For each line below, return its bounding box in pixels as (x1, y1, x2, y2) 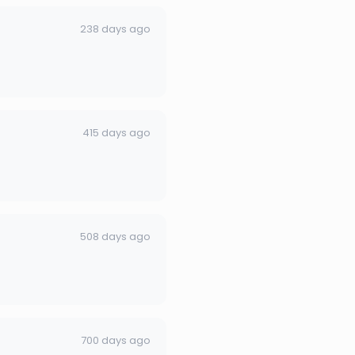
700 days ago (81, 332, 151, 348)
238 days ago (80, 21, 151, 36)
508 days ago (80, 228, 151, 244)
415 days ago (82, 124, 151, 140)
